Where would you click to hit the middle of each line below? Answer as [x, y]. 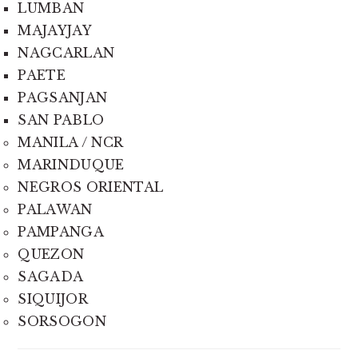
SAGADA [51, 277]
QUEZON [51, 255]
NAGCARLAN [66, 53]
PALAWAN [55, 210]
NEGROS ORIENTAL [91, 187]
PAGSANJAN [63, 98]
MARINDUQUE [71, 165]
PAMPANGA [61, 232]
